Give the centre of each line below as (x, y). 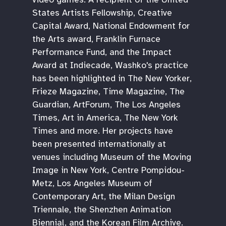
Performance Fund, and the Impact (102, 52)
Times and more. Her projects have (103, 130)
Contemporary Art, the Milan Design (104, 196)
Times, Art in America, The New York (105, 117)
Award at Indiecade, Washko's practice (110, 65)
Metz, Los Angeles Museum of (92, 183)
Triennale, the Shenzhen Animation (102, 209)
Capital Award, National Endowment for (111, 25)
